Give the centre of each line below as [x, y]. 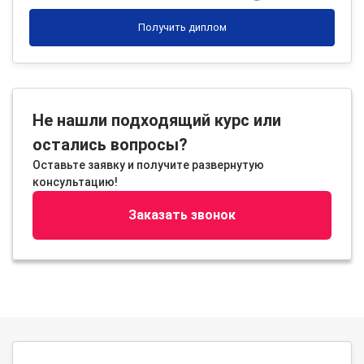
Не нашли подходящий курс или [157, 120]
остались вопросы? [110, 144]
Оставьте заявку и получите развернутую [148, 165]
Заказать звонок [182, 214]
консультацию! [75, 182]
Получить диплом [182, 27]
